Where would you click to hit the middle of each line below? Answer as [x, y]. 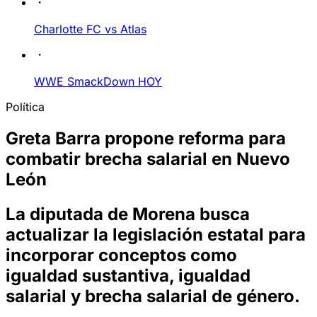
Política [25, 107]
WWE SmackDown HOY [98, 81]
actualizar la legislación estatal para [156, 234]
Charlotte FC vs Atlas [90, 29]
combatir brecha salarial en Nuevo [148, 158]
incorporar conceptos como [121, 255]
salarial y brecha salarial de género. [153, 296]
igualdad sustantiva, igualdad [128, 275]
